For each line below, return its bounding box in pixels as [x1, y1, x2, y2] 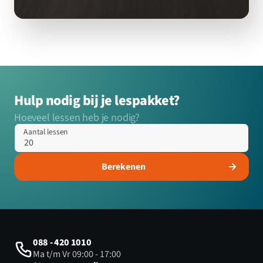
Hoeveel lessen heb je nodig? [14, 110, 140, 125]
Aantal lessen [23, 126, 69, 137]
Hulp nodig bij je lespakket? [14, 90, 180, 111]
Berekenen [101, 160, 146, 173]
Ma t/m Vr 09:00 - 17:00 [33, 247, 121, 261]
